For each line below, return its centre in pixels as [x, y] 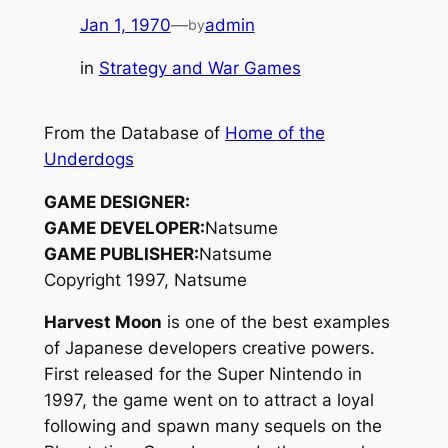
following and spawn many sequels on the [212, 426]
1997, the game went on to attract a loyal [208, 400]
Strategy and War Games [199, 67]
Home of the [274, 132]
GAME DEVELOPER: [124, 227]
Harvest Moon [102, 322]
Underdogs [88, 158]
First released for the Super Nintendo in [202, 374]
